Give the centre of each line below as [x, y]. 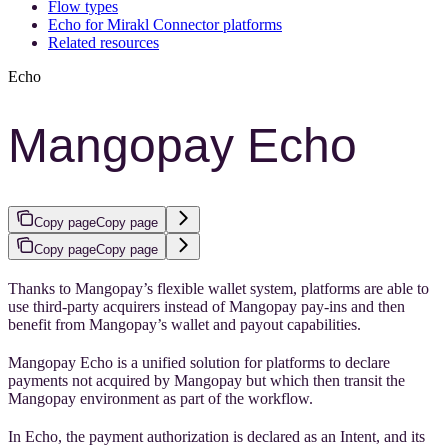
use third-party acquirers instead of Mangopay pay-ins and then [206, 307]
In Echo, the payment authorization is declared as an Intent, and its [216, 437]
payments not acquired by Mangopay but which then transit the [206, 381]
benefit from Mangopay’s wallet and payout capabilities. [184, 325]
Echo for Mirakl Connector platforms [165, 24]
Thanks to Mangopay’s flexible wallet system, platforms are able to [218, 289]
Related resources [103, 42]
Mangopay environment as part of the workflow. [160, 399]
